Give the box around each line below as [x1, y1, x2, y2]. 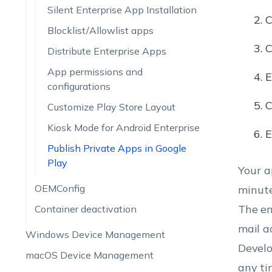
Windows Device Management [25, 228, 165, 240]
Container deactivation [34, 203, 137, 215]
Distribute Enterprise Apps [47, 45, 166, 57]
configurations [47, 80, 110, 92]
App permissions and [47, 66, 143, 78]
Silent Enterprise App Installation [47, 4, 197, 16]
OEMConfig [34, 182, 85, 194]
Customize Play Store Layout [47, 101, 175, 113]
